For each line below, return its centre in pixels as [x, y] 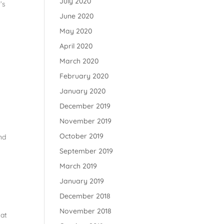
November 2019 [86, 121]
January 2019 [82, 181]
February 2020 [84, 76]
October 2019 [82, 136]
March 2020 [79, 61]
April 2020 [76, 46]
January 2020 [83, 91]
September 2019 [86, 151]
